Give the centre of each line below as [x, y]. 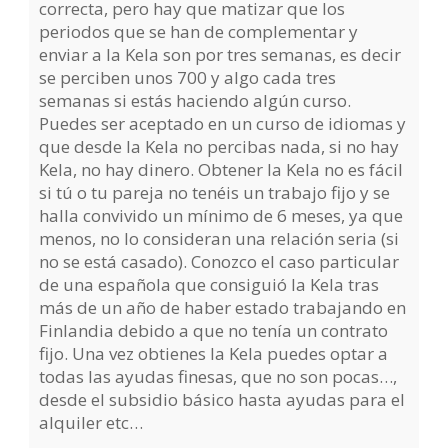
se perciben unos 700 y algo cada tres [188, 78]
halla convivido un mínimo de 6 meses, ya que [221, 216]
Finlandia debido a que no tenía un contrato [214, 331]
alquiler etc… [91, 423]
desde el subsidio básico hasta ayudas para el [222, 400]
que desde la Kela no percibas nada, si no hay [219, 147]
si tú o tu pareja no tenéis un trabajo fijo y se [215, 193]
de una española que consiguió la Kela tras [209, 285]
